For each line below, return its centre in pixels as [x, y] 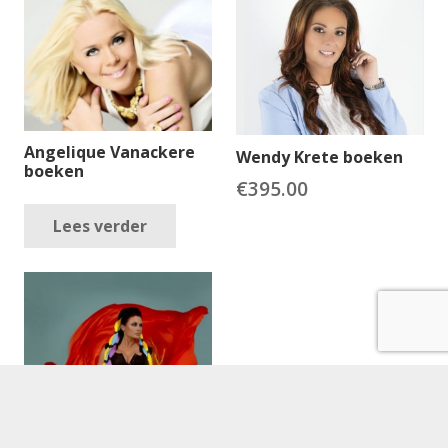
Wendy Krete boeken [319, 156]
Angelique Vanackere [109, 152]
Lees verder [99, 225]
